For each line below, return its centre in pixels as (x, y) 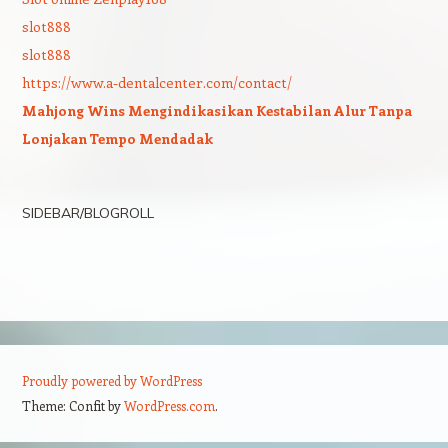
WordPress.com (169, 405)
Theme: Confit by (72, 405)
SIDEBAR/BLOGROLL (87, 213)
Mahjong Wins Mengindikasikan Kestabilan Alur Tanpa (216, 110)
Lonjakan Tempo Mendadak (117, 138)
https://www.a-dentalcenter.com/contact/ (156, 82)
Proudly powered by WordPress (111, 380)
